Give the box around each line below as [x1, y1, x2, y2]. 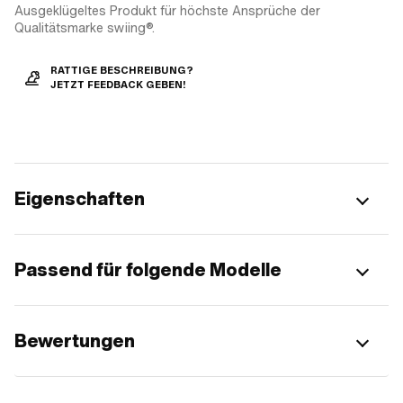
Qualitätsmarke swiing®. [14, 18, 155, 37]
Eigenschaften [14, 185, 145, 211]
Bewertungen [14, 327, 135, 354]
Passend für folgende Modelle [14, 256, 282, 282]
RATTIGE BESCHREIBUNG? [50, 64, 193, 76]
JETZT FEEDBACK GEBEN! [50, 78, 186, 91]
